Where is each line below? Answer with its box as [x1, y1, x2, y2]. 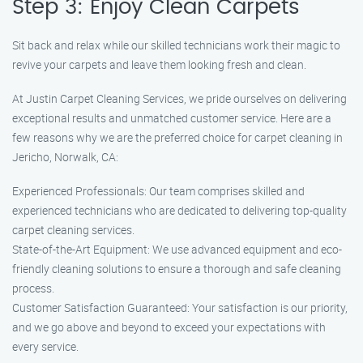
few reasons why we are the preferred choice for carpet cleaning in [12, 130, 343, 145]
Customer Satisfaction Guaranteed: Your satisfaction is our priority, [12, 300, 348, 315]
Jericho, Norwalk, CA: [12, 149, 118, 164]
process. [12, 280, 54, 296]
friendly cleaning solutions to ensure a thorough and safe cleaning [12, 261, 341, 276]
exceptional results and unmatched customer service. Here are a [12, 110, 331, 126]
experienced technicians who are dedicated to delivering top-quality [12, 203, 347, 218]
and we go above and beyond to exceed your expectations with [12, 319, 326, 335]
